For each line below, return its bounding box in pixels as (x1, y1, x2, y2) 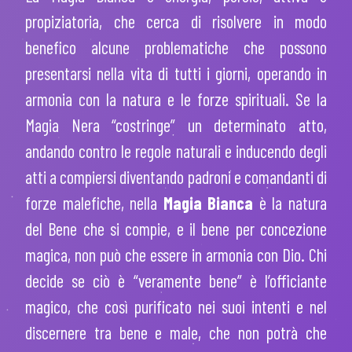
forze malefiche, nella (25, 192, 163, 214)
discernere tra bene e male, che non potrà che (25, 322, 327, 343)
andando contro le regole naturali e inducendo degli (25, 141, 327, 162)
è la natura (253, 192, 328, 214)
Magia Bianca (163, 192, 254, 214)
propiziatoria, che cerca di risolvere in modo (25, 11, 327, 32)
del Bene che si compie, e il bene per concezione (25, 218, 327, 240)
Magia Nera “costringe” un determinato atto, (25, 115, 327, 136)
